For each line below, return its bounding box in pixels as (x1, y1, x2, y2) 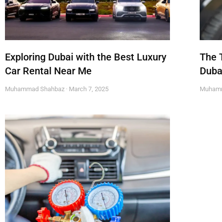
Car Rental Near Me (5, 64, 92, 77)
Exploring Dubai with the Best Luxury (5, 51, 166, 63)
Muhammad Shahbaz (5, 85, 66, 93)
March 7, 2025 (67, 85, 109, 93)
